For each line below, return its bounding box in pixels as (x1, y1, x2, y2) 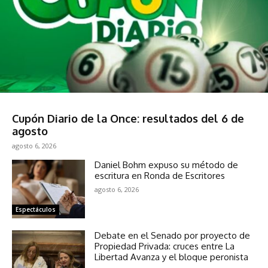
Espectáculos (16, 205, 56, 214)
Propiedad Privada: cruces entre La (95, 240, 235, 252)
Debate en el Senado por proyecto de (95, 230, 251, 242)
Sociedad (16, 99, 44, 108)
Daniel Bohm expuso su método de (95, 159, 239, 171)
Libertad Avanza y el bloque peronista (95, 251, 249, 263)
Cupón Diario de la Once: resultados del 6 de (12, 112, 244, 126)
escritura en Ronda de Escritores (95, 170, 226, 182)
